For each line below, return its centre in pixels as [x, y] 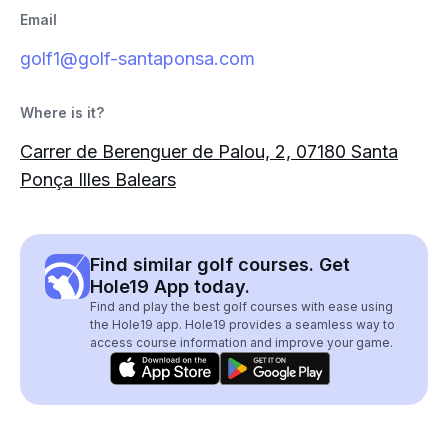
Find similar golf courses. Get [220, 264]
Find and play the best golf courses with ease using [241, 306]
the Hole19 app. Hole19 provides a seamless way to [242, 324]
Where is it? [62, 112]
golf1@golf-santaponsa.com [137, 58]
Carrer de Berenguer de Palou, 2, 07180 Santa [209, 151]
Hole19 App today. [170, 286]
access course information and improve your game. [241, 342]
